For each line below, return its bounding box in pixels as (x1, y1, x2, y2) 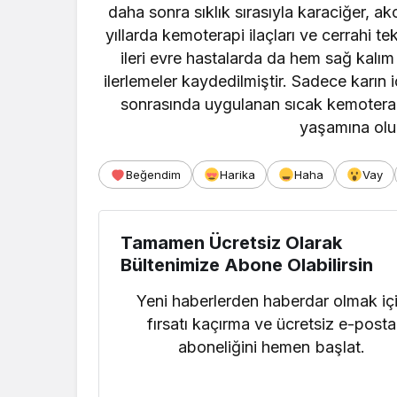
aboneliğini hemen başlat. (178, 338, 365, 357)
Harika (220, 167, 255, 183)
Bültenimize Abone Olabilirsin (121, 254, 373, 276)
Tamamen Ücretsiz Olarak (121, 232, 342, 254)
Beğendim (126, 167, 181, 183)
